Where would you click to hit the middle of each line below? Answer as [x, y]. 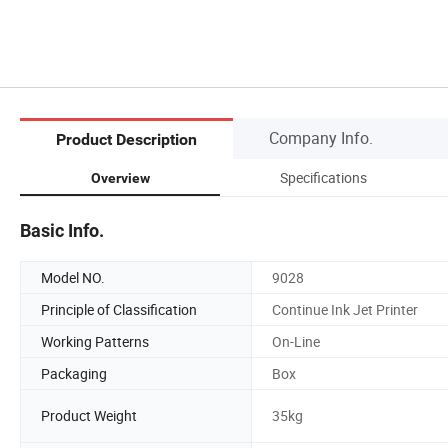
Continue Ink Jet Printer [345, 309]
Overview [120, 177]
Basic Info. [62, 230]
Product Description [126, 140]
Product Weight [89, 416]
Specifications [323, 177]
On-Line [296, 341]
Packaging [74, 373]
